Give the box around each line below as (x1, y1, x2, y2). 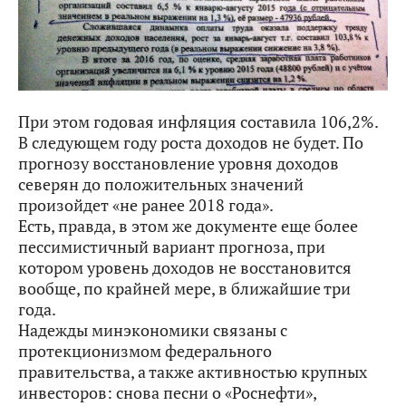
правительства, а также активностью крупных (18, 360, 367, 382)
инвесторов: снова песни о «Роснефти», (18, 381, 316, 403)
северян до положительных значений (18, 172, 304, 195)
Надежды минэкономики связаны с (18, 318, 287, 341)
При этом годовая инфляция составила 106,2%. (18, 110, 379, 132)
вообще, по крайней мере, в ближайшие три (18, 276, 351, 299)
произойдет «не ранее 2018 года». (18, 193, 274, 216)
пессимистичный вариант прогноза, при (18, 235, 325, 257)
